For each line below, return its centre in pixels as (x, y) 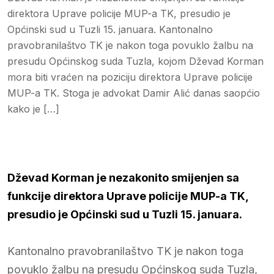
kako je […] (33, 109)
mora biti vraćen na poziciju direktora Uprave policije (130, 77)
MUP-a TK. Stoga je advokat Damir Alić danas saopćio (134, 93)
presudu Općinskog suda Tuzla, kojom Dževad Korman (135, 61)
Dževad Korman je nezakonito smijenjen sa (123, 177)
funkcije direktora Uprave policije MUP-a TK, (128, 196)
